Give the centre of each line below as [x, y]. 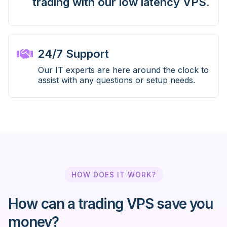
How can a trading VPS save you [110, 204]
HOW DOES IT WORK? [113, 175]
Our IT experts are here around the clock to [123, 70]
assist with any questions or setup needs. [117, 80]
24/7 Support [73, 54]
